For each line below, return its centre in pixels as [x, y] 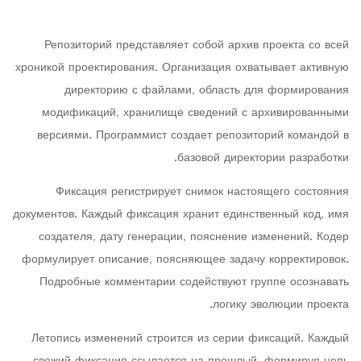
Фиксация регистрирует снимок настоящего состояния [202, 192]
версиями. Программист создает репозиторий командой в [193, 136]
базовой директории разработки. [263, 158]
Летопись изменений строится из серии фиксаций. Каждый [190, 339]
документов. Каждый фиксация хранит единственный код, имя [181, 215]
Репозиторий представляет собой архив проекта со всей [197, 46]
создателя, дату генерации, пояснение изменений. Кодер [194, 237]
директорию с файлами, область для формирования [207, 91]
